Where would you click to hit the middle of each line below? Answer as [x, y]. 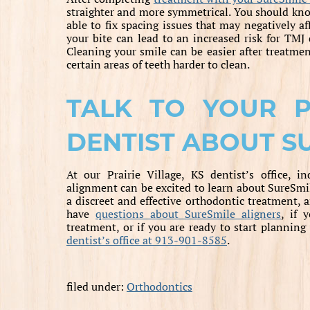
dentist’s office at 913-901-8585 [147, 240]
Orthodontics [159, 286]
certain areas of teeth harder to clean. [158, 64]
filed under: [97, 286]
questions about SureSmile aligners [189, 213]
